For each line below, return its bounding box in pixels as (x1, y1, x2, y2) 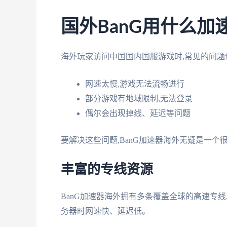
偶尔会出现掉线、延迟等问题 (85, 109, 191, 118)
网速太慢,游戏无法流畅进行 (85, 80, 184, 89)
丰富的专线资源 (61, 163, 153, 176)
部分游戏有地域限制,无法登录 (85, 94, 193, 103)
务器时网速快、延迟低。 (61, 206, 150, 215)
